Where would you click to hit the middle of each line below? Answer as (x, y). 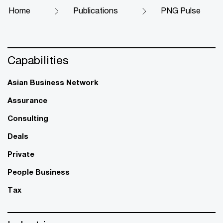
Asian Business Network (53, 82)
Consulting (28, 118)
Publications (96, 10)
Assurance (27, 100)
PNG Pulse (181, 10)
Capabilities (38, 60)
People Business (39, 171)
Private (21, 154)
